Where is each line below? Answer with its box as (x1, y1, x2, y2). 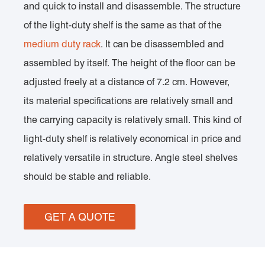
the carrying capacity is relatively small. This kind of (24, 114, 241, 125)
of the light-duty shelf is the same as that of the (24, 19, 222, 31)
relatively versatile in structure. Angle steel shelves (24, 151, 238, 163)
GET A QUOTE (44, 210, 115, 223)
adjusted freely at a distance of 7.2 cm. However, (24, 76, 230, 88)
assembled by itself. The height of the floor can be (24, 57, 235, 69)
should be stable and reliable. (24, 170, 151, 182)
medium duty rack (24, 38, 101, 50)
